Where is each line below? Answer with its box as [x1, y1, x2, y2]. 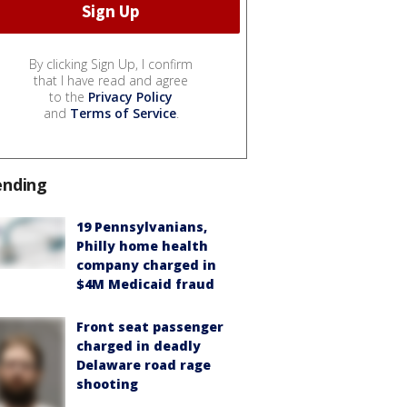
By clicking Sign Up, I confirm [29, 55, 193, 74]
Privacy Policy [88, 88, 173, 106]
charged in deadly [76, 337, 201, 355]
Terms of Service [69, 104, 176, 123]
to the [49, 88, 88, 106]
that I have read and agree [34, 72, 188, 90]
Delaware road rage [76, 356, 211, 374]
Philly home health [76, 237, 208, 255]
